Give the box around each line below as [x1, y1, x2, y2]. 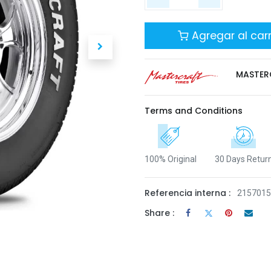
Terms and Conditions [145, 105, 243, 117]
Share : [145, 206, 174, 219]
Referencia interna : [145, 187, 230, 200]
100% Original [145, 154, 197, 165]
